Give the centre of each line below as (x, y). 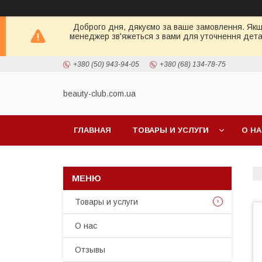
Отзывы (90, 250)
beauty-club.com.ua (99, 94)
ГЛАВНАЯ (92, 130)
